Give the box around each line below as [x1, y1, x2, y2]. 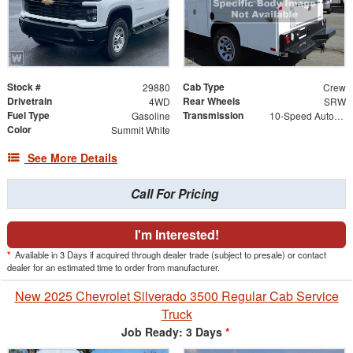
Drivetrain [7, 94, 52, 109]
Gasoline [131, 109, 170, 123]
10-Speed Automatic [333, 109, 344, 123]
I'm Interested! [134, 225, 219, 244]
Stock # [7, 80, 41, 95]
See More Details [28, 150, 117, 166]
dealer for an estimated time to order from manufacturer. [7, 261, 220, 274]
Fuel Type [7, 108, 50, 123]
